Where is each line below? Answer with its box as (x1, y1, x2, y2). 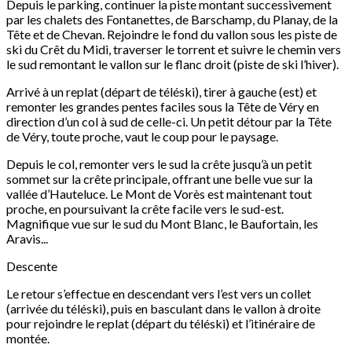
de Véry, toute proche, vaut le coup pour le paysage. (6, 129, 278, 145)
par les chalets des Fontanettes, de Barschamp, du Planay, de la (6, 12, 338, 27)
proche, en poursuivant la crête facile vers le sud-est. (6, 201, 284, 217)
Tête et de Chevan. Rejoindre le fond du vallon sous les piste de (6, 27, 337, 42)
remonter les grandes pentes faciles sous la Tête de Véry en (6, 99, 319, 115)
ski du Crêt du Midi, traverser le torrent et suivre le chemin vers (6, 42, 341, 57)
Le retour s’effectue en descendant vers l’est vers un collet (6, 286, 311, 302)
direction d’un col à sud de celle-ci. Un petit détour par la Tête (6, 114, 332, 130)
